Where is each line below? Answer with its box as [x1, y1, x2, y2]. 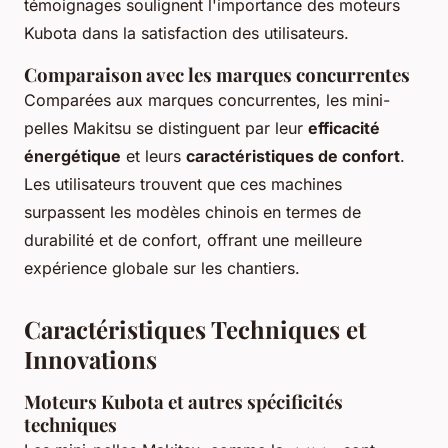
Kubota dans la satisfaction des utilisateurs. [24, 23, 349, 44]
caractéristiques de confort [186, 146, 400, 167]
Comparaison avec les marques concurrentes [24, 62, 410, 88]
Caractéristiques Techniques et [24, 313, 366, 346]
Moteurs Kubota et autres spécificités [24, 389, 343, 415]
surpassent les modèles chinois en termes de [24, 202, 361, 223]
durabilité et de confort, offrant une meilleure [24, 230, 362, 251]
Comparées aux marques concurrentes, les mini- [24, 90, 390, 111]
